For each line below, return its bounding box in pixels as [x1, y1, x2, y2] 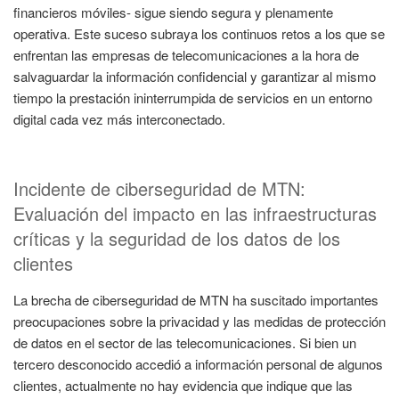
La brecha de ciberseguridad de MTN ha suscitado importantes [13, 290, 379, 310]
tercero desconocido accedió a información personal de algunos [13, 354, 383, 374]
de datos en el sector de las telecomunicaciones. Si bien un [13, 333, 356, 353]
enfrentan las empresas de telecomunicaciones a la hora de [13, 45, 359, 64]
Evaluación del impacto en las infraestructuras [13, 200, 377, 227]
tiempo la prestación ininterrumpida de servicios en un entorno [13, 87, 372, 107]
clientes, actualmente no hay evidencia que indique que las [13, 376, 353, 395]
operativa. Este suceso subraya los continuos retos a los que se [13, 23, 385, 43]
